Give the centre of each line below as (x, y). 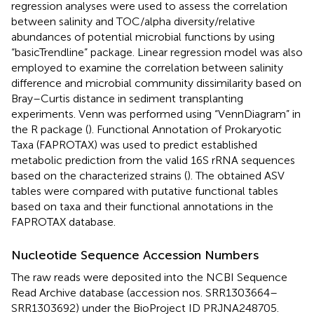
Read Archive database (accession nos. (108, 293)
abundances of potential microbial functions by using (143, 37)
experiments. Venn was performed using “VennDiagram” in (156, 114)
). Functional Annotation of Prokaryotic (185, 130)
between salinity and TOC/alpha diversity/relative (133, 22)
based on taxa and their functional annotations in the (142, 207)
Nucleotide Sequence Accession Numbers (135, 255)
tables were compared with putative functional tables (145, 191)
